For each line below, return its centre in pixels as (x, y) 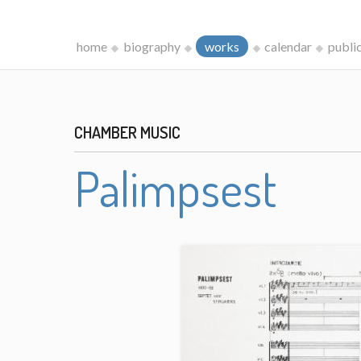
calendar (288, 46)
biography (151, 46)
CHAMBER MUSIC (128, 132)
